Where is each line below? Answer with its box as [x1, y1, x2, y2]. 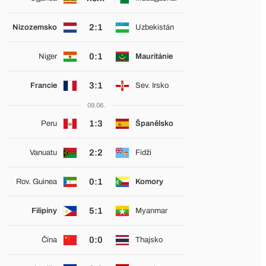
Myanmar [135, 207, 167, 215]
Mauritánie [135, 52, 173, 61]
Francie [30, 81, 57, 90]
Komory [135, 178, 163, 186]
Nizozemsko [12, 23, 57, 31]
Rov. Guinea [15, 178, 57, 186]
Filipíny [31, 207, 57, 215]
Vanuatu [29, 148, 57, 157]
